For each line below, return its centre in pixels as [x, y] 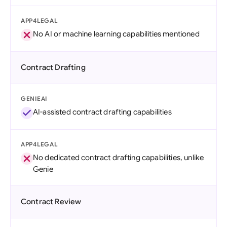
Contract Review [51, 202]
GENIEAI [34, 99]
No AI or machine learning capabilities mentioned [116, 34]
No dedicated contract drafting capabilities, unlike [119, 158]
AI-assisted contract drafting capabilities [102, 112]
